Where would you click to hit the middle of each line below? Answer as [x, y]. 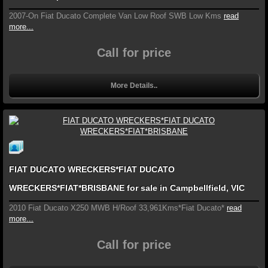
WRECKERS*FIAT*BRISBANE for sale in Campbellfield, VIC [127, 188]
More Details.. [134, 86]
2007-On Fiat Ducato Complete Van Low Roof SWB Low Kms [115, 16]
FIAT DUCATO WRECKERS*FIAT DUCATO [92, 170]
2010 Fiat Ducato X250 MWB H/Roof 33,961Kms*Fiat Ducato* [117, 208]
